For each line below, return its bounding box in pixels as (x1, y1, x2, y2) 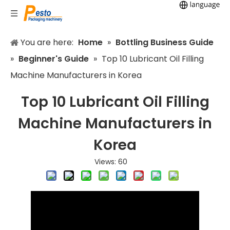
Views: (94, 157, 118, 167)
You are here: (21, 36, 73, 48)
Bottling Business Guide (116, 36, 214, 48)
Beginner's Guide (18, 53, 89, 65)
